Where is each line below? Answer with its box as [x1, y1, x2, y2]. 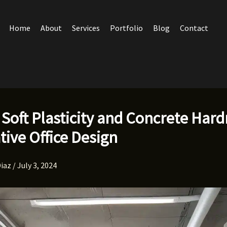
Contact [179, 22, 208, 33]
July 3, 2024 [17, 160, 57, 170]
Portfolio [109, 22, 143, 33]
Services [71, 22, 100, 33]
